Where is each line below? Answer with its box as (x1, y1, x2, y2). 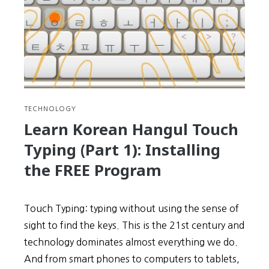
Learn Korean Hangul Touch (24, 119, 238, 140)
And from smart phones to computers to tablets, (24, 254, 240, 264)
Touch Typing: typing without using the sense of (24, 204, 239, 213)
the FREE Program (24, 160, 162, 181)
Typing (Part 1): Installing (24, 139, 220, 160)
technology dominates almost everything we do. (24, 237, 238, 247)
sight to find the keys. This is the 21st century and (24, 220, 244, 230)
